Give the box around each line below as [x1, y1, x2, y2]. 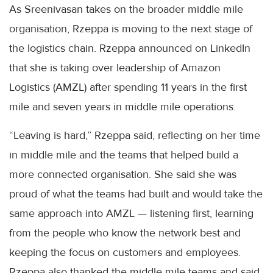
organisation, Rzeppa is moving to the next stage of [9, 22, 252, 36]
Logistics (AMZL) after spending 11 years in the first [9, 80, 247, 94]
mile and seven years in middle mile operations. [9, 100, 236, 114]
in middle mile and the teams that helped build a [9, 148, 238, 162]
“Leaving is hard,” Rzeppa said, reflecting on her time [9, 129, 260, 143]
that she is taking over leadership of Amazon [9, 61, 221, 75]
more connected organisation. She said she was [9, 168, 236, 182]
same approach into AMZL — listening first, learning [9, 207, 253, 221]
